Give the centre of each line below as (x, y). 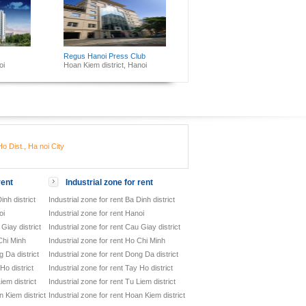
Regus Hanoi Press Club (105, 56)
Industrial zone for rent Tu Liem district (112, 281)
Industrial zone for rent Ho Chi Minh (107, 240)
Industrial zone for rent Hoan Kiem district (117, 295)
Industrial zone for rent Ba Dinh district (112, 199)
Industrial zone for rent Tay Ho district (111, 268)
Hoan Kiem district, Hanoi (105, 65)
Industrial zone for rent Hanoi (96, 213)
